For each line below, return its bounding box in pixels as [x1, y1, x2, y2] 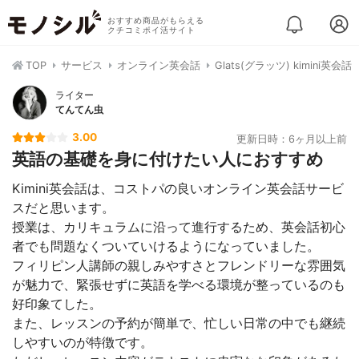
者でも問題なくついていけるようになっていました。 [12, 238, 320, 254]
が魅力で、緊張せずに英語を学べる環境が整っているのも [12, 276, 345, 292]
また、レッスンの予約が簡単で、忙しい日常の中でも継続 [12, 315, 345, 331]
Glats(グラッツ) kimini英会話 [215, 59, 352, 71]
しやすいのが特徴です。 [12, 334, 153, 350]
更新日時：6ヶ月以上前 [236, 133, 347, 145]
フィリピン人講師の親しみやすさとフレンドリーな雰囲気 [12, 257, 345, 273]
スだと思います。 [12, 200, 115, 216]
